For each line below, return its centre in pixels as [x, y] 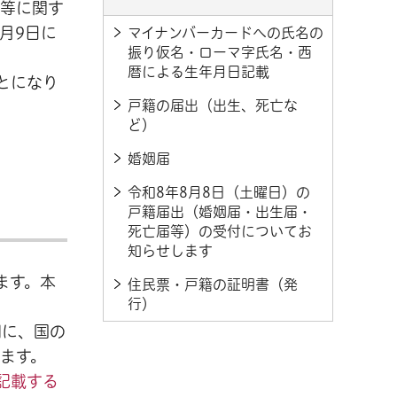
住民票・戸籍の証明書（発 [213, 284]
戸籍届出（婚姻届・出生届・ [220, 212]
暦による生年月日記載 [198, 72]
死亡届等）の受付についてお [220, 231]
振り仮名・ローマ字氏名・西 [220, 52]
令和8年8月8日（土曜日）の [219, 192]
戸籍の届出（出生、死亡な [213, 105]
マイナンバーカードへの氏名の [226, 33]
